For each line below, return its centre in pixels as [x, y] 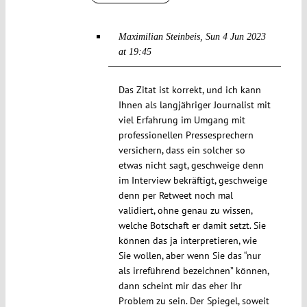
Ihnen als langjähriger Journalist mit [194, 105]
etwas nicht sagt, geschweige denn [191, 165]
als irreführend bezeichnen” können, [193, 270]
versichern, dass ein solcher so [182, 150]
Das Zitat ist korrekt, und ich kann [189, 89]
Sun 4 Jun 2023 [235, 36]
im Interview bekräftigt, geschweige [193, 180]
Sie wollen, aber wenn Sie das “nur [189, 255]
